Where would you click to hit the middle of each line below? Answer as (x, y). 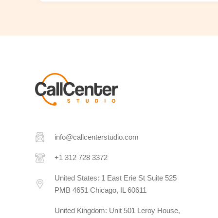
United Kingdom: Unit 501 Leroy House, (117, 211)
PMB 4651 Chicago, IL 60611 (100, 190)
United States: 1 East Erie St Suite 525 (116, 178)
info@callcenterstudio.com (97, 137)
